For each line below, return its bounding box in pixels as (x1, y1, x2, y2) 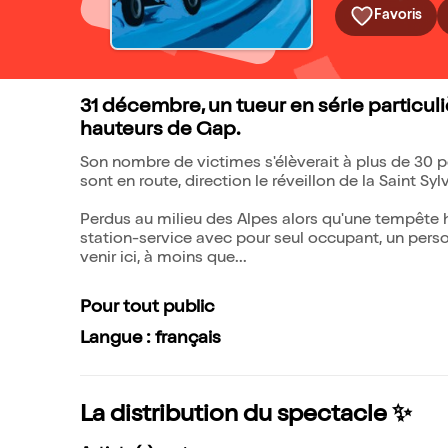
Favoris (374, 8, 422, 23)
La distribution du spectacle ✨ (80, 404, 412, 428)
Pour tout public (80, 299, 214, 317)
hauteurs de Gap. (80, 121, 240, 141)
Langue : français (80, 330, 221, 348)
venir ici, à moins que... (80, 251, 247, 267)
